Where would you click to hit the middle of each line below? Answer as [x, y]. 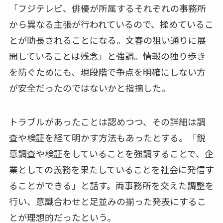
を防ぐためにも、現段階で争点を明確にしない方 [107, 71]
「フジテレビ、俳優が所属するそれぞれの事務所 [107, 8]
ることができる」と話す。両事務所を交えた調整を [111, 185]
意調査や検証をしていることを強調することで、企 [111, 153]
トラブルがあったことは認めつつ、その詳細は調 [107, 121]
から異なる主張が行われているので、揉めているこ [111, 24]
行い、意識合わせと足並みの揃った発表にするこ [107, 201]
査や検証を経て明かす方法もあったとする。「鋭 [107, 137]
